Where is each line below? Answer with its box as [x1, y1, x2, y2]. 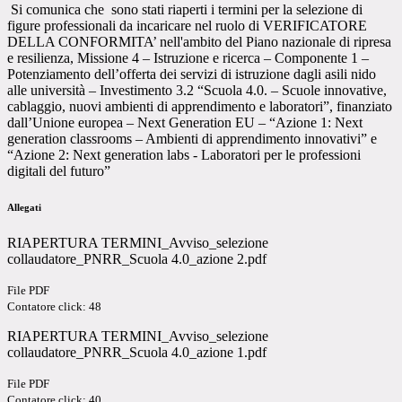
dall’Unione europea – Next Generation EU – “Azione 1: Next [7, 115, 363, 131]
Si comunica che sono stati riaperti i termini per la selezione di [11, 2, 363, 18]
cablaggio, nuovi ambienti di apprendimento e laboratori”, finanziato [7, 99, 392, 115]
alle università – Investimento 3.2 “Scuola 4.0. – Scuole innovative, [7, 83, 387, 99]
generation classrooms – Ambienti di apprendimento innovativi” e [7, 131, 377, 147]
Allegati [7, 202, 41, 214]
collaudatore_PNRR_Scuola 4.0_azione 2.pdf [7, 251, 267, 267]
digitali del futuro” [7, 163, 110, 179]
